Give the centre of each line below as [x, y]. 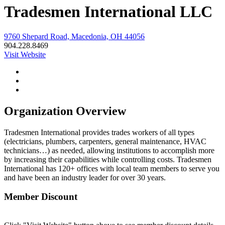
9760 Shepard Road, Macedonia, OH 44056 [74, 36]
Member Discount [41, 197]
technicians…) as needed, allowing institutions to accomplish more [109, 150]
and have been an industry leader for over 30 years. [85, 177]
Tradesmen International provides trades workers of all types [99, 132]
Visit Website [25, 54]
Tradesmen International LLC [108, 12]
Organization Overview [65, 111]
